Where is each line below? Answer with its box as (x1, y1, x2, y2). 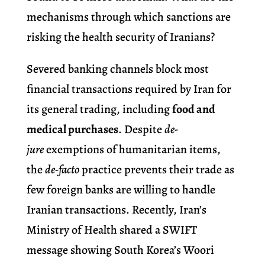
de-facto (44, 161, 79, 178)
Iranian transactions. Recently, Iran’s (26, 202, 206, 218)
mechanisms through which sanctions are (26, 9, 231, 25)
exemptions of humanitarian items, (43, 141, 221, 158)
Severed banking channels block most (26, 61, 209, 77)
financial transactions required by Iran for (26, 81, 231, 98)
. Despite (118, 121, 164, 138)
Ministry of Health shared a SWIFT (26, 222, 197, 238)
